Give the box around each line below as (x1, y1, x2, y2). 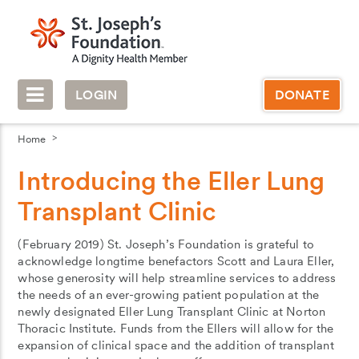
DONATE (274, 87, 329, 103)
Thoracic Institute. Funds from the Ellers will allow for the (18, 321, 334, 336)
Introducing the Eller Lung (18, 165, 325, 196)
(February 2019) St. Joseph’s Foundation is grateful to (18, 237, 315, 252)
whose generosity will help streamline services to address (18, 271, 337, 285)
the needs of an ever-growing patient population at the (18, 288, 320, 302)
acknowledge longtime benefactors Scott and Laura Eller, (18, 254, 335, 268)
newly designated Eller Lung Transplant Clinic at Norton (18, 305, 326, 319)
